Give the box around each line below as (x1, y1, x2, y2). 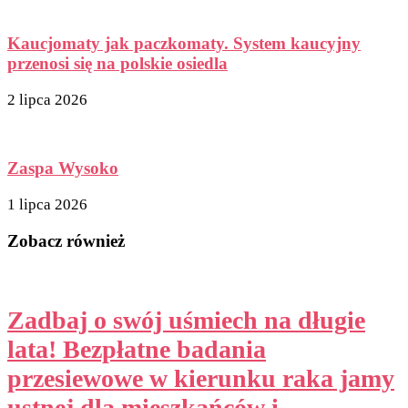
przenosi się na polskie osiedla (7, 54, 228, 74)
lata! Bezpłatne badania (7, 334, 266, 363)
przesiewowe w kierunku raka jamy (7, 363, 394, 393)
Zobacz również (7, 230, 125, 250)
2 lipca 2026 (7, 91, 87, 109)
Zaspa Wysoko (7, 158, 118, 178)
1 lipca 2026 (7, 195, 87, 213)
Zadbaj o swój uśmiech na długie (7, 305, 365, 334)
